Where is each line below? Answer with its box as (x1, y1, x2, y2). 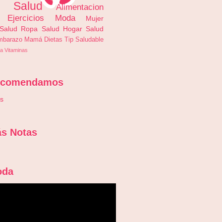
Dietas (44, 36, 62, 43)
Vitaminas (4, 47, 28, 53)
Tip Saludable (64, 36, 104, 43)
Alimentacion (56, 2, 104, 12)
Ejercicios (7, 13, 45, 23)
